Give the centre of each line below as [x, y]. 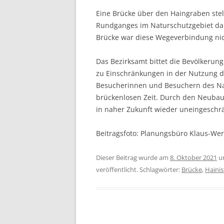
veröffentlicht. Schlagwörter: [139, 169]
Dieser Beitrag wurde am [133, 157]
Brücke [192, 169]
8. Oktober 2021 [193, 157]
